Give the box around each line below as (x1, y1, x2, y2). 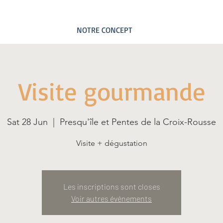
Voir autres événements (71, 194, 152, 203)
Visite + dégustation (76, 138, 147, 148)
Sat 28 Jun (7, 116, 48, 127)
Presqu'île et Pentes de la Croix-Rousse (60, 116, 216, 127)
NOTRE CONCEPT (77, 25, 132, 35)
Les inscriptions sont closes (63, 182, 160, 191)
